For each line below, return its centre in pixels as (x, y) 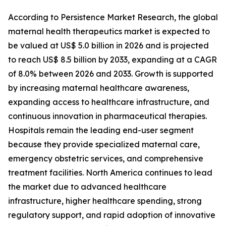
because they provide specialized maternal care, (104, 144)
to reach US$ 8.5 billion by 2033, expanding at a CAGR (112, 60)
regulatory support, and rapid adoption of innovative (112, 215)
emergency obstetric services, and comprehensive (106, 158)
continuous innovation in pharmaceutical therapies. (107, 116)
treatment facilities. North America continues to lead (110, 173)
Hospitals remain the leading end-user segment (101, 130)
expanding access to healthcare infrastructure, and (109, 102)
